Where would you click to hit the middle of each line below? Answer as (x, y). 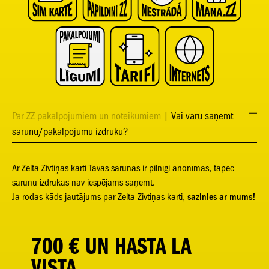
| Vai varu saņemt (198, 116)
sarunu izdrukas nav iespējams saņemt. (83, 182)
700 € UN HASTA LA (111, 246)
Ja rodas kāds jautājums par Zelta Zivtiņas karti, (98, 197)
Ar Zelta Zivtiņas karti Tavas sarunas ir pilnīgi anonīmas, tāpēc (123, 168)
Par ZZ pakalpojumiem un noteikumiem (86, 116)
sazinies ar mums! (222, 197)
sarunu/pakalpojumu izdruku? (70, 131)
